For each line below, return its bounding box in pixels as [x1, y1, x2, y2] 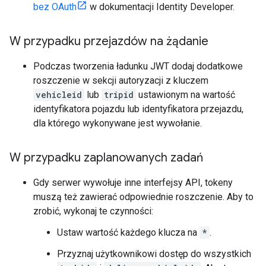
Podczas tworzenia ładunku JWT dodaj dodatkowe [33, 61, 243, 72]
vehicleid [36, 89, 82, 100]
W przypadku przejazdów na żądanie [9, 34, 208, 49]
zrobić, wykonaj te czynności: [33, 205, 153, 217]
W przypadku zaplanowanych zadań [9, 150, 203, 165]
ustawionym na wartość [136, 89, 235, 100]
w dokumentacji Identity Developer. [87, 1, 235, 12]
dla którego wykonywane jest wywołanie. [33, 118, 202, 129]
